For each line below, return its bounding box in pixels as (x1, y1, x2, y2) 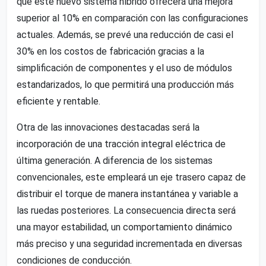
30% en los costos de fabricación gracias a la (17, 45, 204, 57)
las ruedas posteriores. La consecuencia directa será (17, 204, 236, 216)
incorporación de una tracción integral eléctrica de (17, 138, 226, 150)
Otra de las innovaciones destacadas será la (17, 121, 199, 133)
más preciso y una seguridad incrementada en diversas (17, 237, 242, 249)
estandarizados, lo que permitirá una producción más (17, 78, 234, 90)
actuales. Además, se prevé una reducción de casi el (17, 28, 233, 40)
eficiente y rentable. (17, 95, 100, 107)
